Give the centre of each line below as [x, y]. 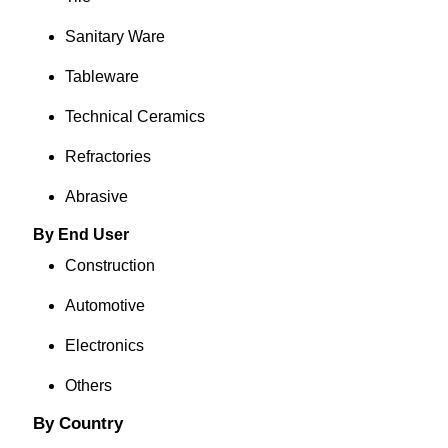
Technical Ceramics [134, 116]
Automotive [104, 305]
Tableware [101, 76]
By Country [77, 423]
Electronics [104, 345]
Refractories [107, 156]
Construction [109, 265]
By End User [80, 234]
